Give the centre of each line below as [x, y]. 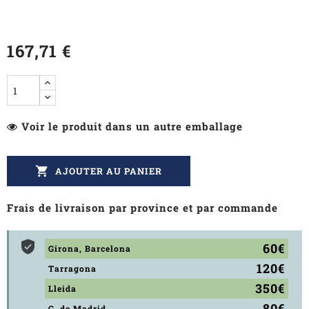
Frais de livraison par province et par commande [142, 208]
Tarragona [72, 268]
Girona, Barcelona [90, 248]
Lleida [62, 288]
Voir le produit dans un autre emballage [132, 126]
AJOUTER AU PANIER [109, 171]
